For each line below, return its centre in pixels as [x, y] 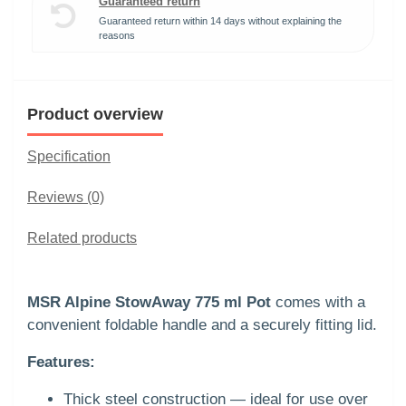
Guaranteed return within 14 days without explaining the [220, 20]
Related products [82, 237]
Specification [69, 156]
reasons [117, 35]
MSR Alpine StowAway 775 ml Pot [149, 302]
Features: [61, 362]
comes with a [318, 302]
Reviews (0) [66, 197]
